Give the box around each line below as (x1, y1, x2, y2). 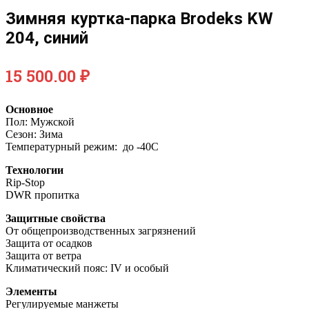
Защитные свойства (6, 212, 106, 225)
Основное (6, 103, 53, 116)
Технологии (6, 164, 63, 177)
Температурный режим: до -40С (6, 141, 159, 153)
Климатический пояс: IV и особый (6, 262, 169, 275)
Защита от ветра (6, 250, 81, 262)
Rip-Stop (6, 177, 45, 189)
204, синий (6, 28, 88, 48)
